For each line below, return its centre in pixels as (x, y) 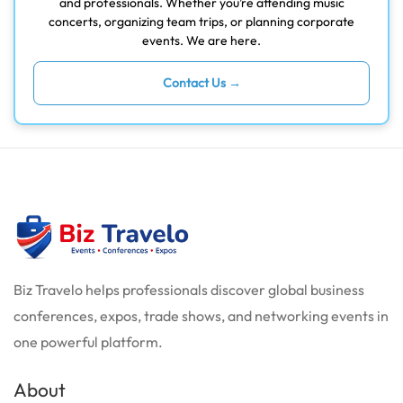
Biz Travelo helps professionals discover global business (189, 289)
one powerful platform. (88, 341)
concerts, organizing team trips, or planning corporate (201, 22)
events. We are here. (201, 41)
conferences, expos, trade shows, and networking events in (201, 315)
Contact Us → (201, 83)
